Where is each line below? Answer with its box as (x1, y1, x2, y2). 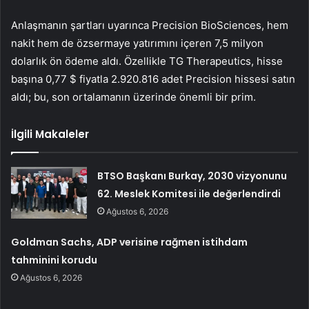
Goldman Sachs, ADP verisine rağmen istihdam (11, 235, 248, 250)
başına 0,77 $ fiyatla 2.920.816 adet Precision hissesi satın (11, 72, 295, 86)
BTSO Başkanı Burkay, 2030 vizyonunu (97, 169, 288, 183)
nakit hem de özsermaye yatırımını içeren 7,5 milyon (11, 37, 263, 50)
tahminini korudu (11, 253, 98, 268)
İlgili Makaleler (11, 127, 89, 142)
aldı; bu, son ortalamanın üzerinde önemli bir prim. (11, 90, 256, 104)
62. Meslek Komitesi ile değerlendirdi (97, 187, 281, 201)
